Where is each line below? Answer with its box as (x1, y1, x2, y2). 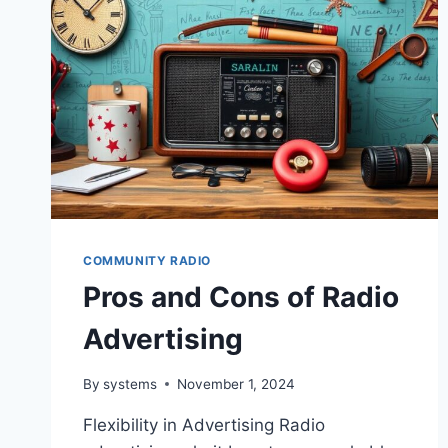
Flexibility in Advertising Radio (83, 414, 325, 435)
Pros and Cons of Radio (83, 280, 399, 315)
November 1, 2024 (177, 375, 296, 392)
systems (103, 375, 158, 392)
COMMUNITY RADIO (83, 253, 211, 269)
